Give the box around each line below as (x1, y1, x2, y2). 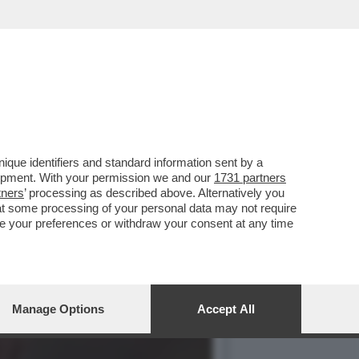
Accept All (197, 302, 255, 316)
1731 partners (214, 171, 286, 184)
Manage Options (12, 302, 104, 316)
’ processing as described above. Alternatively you (24, 186, 284, 200)
